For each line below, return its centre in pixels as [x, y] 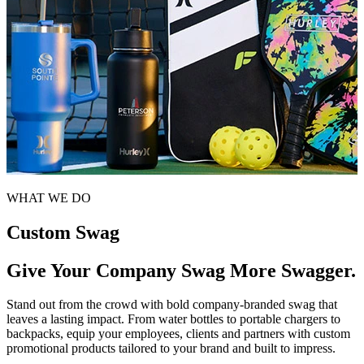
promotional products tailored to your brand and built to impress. [171, 349]
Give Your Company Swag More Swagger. [181, 270]
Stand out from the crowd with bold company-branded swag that [172, 305]
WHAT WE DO [49, 197]
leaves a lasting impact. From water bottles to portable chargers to [173, 319]
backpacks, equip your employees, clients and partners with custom [178, 334]
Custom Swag [63, 232]
